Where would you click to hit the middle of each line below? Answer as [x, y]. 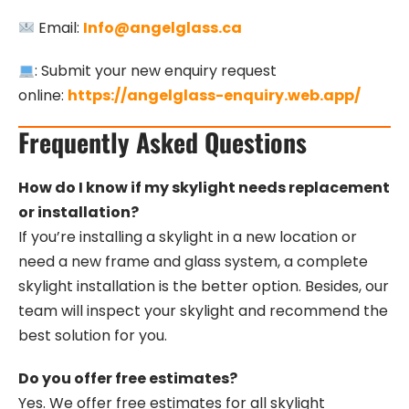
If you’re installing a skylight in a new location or [188, 237]
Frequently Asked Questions [163, 142]
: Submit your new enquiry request [156, 71]
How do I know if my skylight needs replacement [204, 188]
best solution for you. [93, 336]
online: [43, 96]
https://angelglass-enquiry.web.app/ [214, 96]
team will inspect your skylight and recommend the [203, 311]
